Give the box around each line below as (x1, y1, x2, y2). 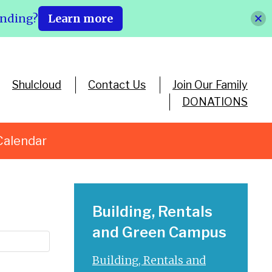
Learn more (48, 12, 113, 25)
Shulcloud (12, 78, 61, 91)
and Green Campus (92, 223, 226, 241)
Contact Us (87, 78, 146, 91)
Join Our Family (172, 78, 248, 91)
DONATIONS (182, 95, 248, 108)
